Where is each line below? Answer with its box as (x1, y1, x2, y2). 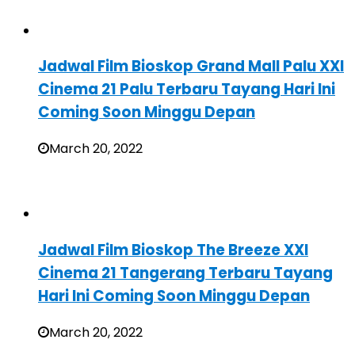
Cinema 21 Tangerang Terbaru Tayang (38, 261, 333, 284)
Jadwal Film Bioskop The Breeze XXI (38, 239, 308, 261)
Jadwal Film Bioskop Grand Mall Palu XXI (38, 55, 344, 78)
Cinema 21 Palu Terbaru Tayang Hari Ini (38, 78, 335, 101)
